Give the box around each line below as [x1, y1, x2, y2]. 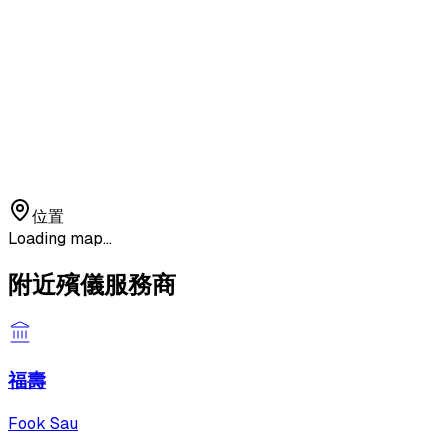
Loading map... [8, 227, 112, 249]
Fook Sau [8, 412, 78, 434]
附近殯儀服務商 [8, 268, 176, 300]
